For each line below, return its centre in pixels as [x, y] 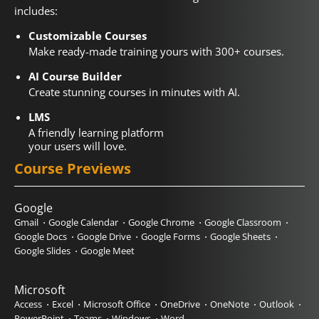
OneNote [230, 304]
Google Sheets [240, 237]
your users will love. [78, 146]
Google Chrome [161, 223]
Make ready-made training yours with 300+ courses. [156, 52]
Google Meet [108, 251]
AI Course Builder [75, 77]
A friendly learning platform [96, 133]
